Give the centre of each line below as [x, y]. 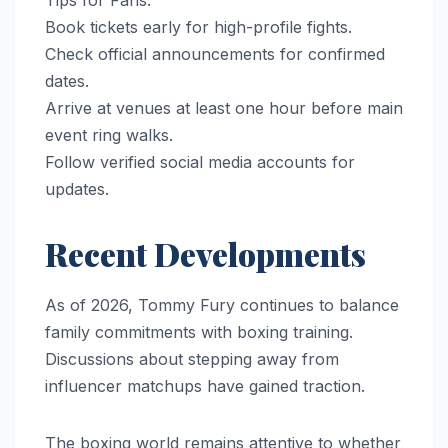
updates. [77, 189]
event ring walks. [109, 135]
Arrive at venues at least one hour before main [224, 108]
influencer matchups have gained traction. [205, 386]
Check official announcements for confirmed [215, 54]
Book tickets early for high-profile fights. [198, 27]
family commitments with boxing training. [199, 332]
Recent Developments [205, 254]
